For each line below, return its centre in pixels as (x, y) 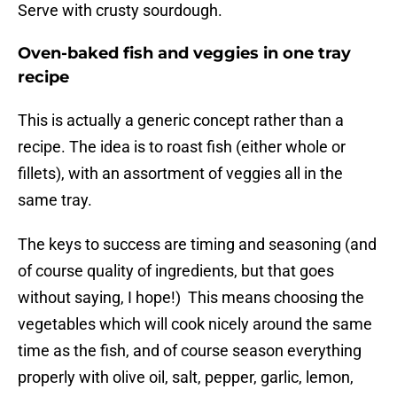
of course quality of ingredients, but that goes (176, 271)
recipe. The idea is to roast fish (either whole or (182, 147)
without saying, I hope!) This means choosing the (191, 298)
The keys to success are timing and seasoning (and (197, 245)
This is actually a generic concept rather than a (181, 121)
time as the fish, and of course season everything (190, 351)
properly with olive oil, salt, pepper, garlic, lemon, (186, 378)
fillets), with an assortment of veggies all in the (180, 174)
